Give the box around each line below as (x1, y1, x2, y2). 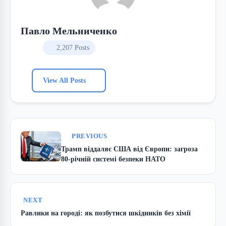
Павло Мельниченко (21, 25, 117, 36)
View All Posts (43, 76, 86, 84)
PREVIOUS (72, 132, 107, 140)
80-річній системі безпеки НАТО (61, 154, 165, 163)
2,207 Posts (56, 43, 89, 51)
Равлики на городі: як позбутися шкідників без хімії (21, 208, 191, 217)
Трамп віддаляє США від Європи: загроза (61, 144, 198, 153)
